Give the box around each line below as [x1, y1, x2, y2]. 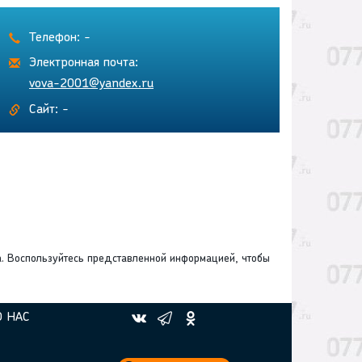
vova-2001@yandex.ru [29, 78, 154, 91]
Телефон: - [29, 32, 90, 45]
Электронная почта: [29, 57, 138, 70]
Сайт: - [29, 103, 69, 117]
